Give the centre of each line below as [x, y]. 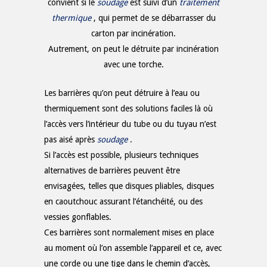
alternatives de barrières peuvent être [112, 170]
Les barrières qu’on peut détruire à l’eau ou [122, 93]
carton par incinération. [133, 33]
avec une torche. [133, 64]
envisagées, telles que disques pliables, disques [129, 186]
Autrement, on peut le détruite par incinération [133, 49]
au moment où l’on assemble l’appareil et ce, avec [133, 248]
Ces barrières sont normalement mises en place [129, 232]
